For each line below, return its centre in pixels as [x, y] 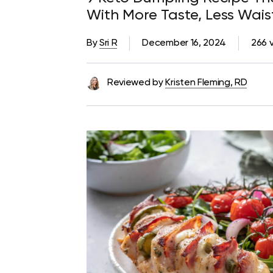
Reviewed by [135, 83]
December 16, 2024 [184, 43]
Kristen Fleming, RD [206, 83]
